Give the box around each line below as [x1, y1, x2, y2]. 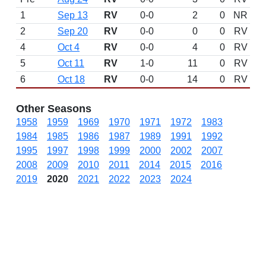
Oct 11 [58, 58, 84, 68]
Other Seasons [16, 103, 91, 115]
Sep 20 [58, 26, 88, 36]
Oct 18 [58, 74, 85, 84]
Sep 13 [58, 10, 88, 20]
